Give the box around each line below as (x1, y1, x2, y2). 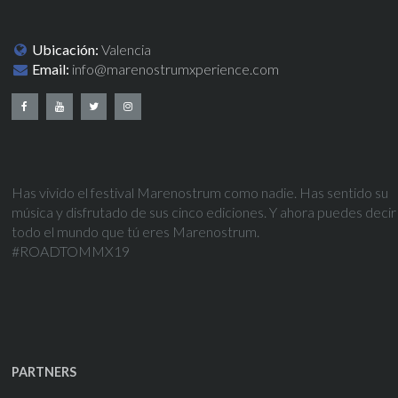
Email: (29, 60, 70, 77)
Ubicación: (29, 40, 99, 58)
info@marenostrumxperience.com (72, 60, 280, 77)
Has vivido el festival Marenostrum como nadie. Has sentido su (11, 183, 388, 201)
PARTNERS (11, 364, 76, 380)
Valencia (99, 40, 152, 58)
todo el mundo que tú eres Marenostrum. (11, 222, 259, 240)
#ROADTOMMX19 (11, 242, 130, 259)
